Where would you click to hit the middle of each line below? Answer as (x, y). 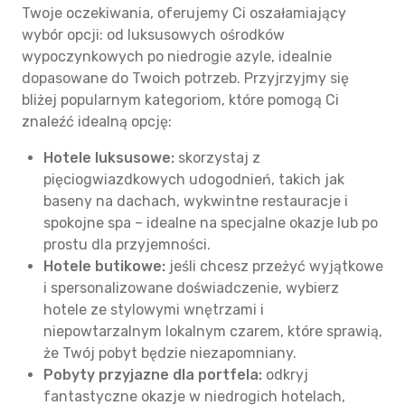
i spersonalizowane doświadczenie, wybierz (191, 288)
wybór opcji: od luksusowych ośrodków (153, 35)
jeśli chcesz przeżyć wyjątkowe (274, 266)
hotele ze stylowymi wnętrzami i (154, 310)
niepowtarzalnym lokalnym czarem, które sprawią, (213, 331)
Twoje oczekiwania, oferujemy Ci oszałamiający (184, 13)
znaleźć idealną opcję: (97, 122)
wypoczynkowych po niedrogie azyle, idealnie (177, 57)
